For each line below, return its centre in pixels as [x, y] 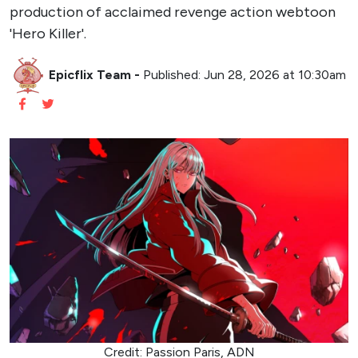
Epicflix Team [90, 74]
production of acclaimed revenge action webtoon [173, 12]
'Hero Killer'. [48, 34]
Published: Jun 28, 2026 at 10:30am [245, 74]
